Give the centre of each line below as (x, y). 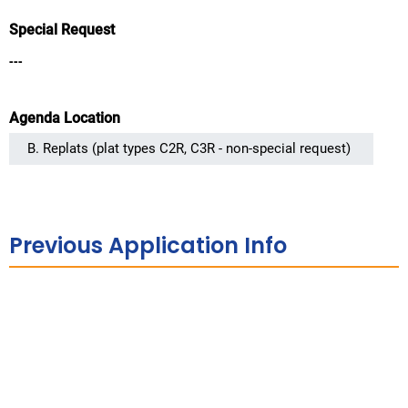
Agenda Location (65, 118)
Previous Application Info (148, 245)
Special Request (62, 30)
